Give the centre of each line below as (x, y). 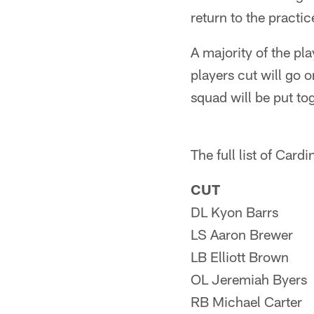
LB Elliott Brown (240, 257)
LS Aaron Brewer (242, 234)
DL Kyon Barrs (234, 212)
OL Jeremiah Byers (249, 279)
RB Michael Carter (246, 301)
